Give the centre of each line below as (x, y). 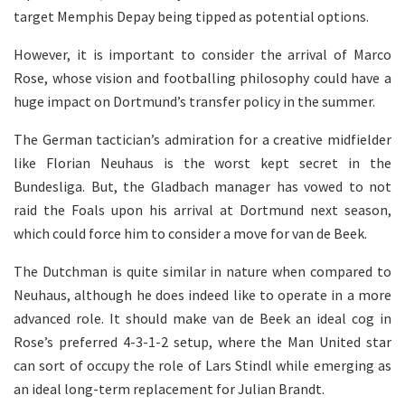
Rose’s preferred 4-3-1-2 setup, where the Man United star (202, 342)
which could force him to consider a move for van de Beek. (190, 234)
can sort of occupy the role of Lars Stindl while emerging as (202, 366)
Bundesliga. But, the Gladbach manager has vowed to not (202, 187)
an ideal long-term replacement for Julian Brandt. (169, 389)
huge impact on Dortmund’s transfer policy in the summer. (194, 102)
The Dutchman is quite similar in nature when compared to (202, 272)
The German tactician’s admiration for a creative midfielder (202, 140)
